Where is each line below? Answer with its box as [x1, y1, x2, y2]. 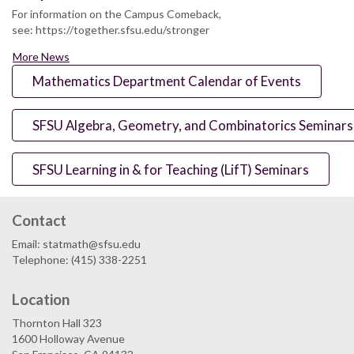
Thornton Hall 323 [12, 316, 102, 330]
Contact [12, 211, 66, 230]
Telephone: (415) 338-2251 [12, 253, 147, 267]
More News [13, 49, 70, 63]
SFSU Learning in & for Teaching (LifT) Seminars [32, 160, 310, 178]
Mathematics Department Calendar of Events [32, 73, 302, 90]
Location [12, 290, 70, 309]
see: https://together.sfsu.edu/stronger [12, 22, 209, 36]
